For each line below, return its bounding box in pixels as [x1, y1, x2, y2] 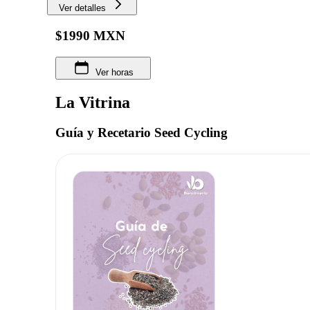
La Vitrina [55, 93, 130, 111]
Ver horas [95, 66, 134, 77]
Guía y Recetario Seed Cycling [55, 125, 228, 140]
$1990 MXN [55, 28, 125, 43]
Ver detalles [59, 3, 106, 14]
